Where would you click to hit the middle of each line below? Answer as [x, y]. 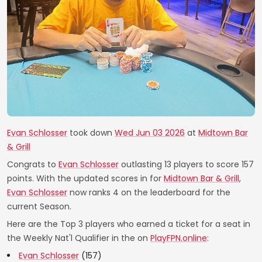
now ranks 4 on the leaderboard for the [149, 192]
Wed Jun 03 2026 [150, 133]
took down [91, 133]
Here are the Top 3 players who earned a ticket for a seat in [129, 224]
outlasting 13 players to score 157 [186, 164]
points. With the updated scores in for [85, 178]
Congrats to [33, 164]
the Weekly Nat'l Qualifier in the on [79, 238]
